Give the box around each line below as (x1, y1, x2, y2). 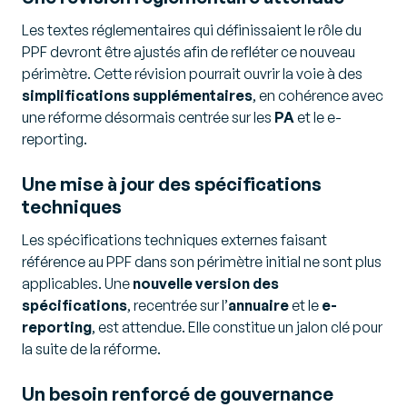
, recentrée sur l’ (127, 296, 228, 314)
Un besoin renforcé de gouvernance (22, 382, 333, 405)
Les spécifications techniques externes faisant (22, 231, 327, 249)
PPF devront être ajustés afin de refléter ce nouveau (22, 43, 355, 61)
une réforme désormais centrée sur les (22, 108, 274, 126)
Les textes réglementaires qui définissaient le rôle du (22, 21, 362, 39)
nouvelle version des (133, 274, 279, 293)
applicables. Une (22, 274, 133, 293)
